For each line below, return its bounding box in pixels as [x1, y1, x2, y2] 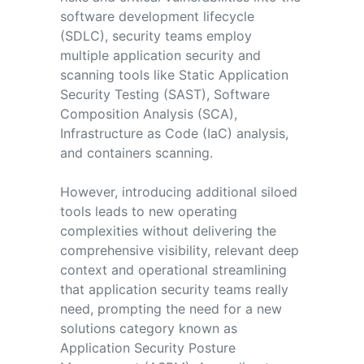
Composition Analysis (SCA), [59, 105, 237, 122]
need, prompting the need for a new [59, 300, 282, 317]
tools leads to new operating [59, 202, 237, 219]
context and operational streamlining [59, 261, 287, 278]
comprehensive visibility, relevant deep [59, 241, 299, 258]
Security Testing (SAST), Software [59, 85, 270, 102]
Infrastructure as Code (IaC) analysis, [59, 124, 288, 141]
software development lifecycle [59, 7, 254, 24]
